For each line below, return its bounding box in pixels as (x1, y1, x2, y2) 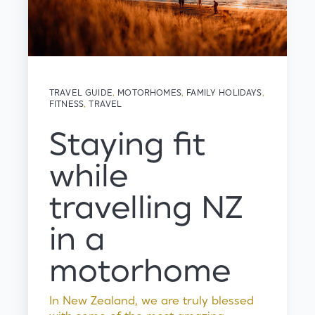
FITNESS (49, 100, 84, 108)
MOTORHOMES (117, 89, 181, 97)
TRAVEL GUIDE (49, 89, 112, 97)
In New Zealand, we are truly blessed (49, 295, 254, 307)
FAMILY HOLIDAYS (186, 89, 262, 97)
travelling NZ (49, 193, 243, 224)
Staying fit (49, 129, 205, 161)
